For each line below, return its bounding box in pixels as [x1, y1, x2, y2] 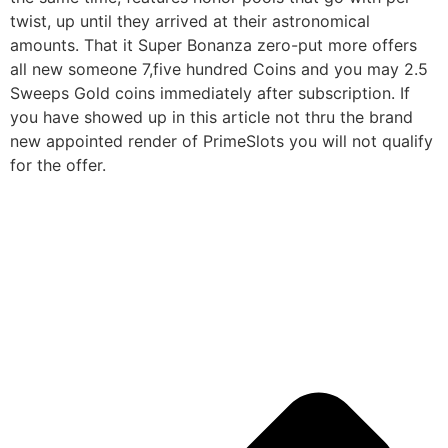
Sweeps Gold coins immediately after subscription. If [10, 83, 410, 104]
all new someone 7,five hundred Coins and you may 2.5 [10, 59, 428, 80]
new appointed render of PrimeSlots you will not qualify [10, 131, 433, 152]
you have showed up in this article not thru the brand [10, 107, 413, 128]
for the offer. [10, 155, 106, 176]
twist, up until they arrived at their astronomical [10, 11, 370, 32]
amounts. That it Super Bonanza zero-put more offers [10, 35, 417, 56]
